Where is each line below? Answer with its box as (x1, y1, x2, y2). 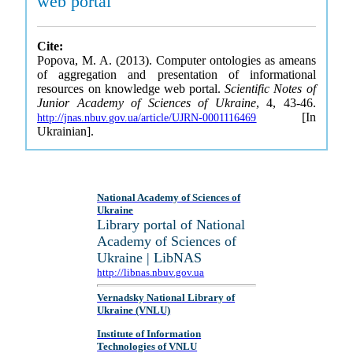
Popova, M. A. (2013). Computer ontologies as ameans (37, 54, 316, 67)
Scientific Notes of (225, 82, 316, 95)
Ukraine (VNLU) (97, 304, 171, 317)
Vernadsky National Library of (97, 292, 236, 304)
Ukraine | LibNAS (97, 250, 203, 266)
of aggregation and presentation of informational (37, 68, 316, 81)
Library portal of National (97, 217, 246, 232)
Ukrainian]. (37, 124, 95, 138)
